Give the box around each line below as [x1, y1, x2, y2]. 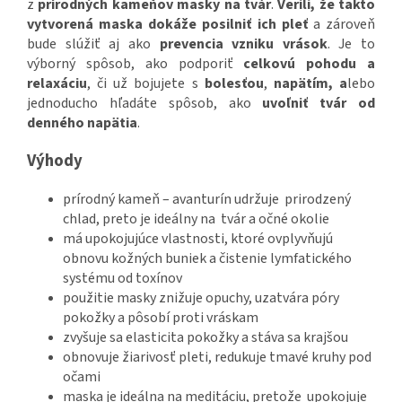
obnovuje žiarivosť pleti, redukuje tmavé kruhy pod [63, 347, 371, 368]
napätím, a [273, 74, 348, 94]
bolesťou [204, 74, 264, 94]
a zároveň [307, 14, 376, 35]
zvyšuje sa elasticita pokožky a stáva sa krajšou [63, 328, 348, 348]
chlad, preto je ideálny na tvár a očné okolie [63, 209, 329, 230]
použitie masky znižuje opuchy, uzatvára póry [63, 288, 339, 309]
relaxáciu [27, 74, 87, 94]
